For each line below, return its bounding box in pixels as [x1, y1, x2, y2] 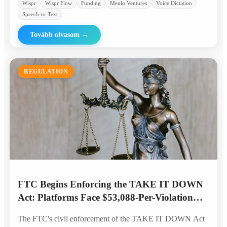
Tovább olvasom [30, 31, 80, 39]
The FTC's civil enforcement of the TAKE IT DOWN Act [18, 214, 205, 223]
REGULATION [24, 68, 68, 75]
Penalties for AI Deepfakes [18, 205, 127, 216]
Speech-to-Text [22, 11, 58, 18]
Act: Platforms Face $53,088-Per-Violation [18, 192, 193, 203]
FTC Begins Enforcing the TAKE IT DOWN [18, 179, 203, 190]
